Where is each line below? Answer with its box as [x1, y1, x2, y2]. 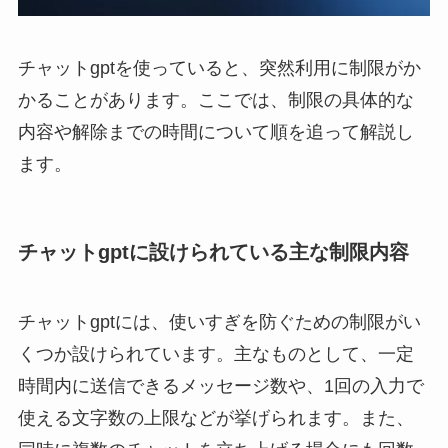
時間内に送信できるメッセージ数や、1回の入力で [17, 375, 424, 396]
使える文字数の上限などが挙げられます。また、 [17, 407, 414, 428]
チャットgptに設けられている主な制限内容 [17, 241, 409, 264]
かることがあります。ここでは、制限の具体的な [17, 90, 414, 111]
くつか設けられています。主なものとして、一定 [17, 343, 414, 364]
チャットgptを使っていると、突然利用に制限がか [17, 58, 421, 79]
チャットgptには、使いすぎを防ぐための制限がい [17, 311, 421, 332]
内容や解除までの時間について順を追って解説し [17, 122, 414, 143]
